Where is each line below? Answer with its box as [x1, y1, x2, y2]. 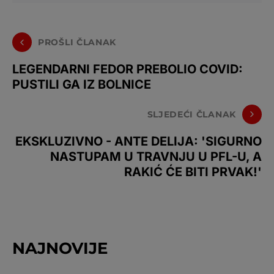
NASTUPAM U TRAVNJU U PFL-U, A [50, 149, 262, 164]
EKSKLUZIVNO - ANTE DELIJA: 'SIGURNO [15, 134, 262, 149]
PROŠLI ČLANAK [38, 36, 117, 48]
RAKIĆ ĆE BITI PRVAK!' [124, 165, 262, 179]
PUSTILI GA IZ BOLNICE [12, 77, 151, 92]
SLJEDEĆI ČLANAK [147, 108, 236, 120]
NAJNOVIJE [12, 239, 108, 258]
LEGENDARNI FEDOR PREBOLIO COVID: [12, 62, 243, 76]
